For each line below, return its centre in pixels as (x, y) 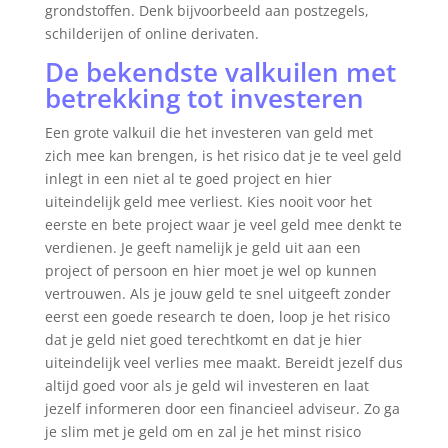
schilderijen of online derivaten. (151, 34)
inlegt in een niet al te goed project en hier (188, 179)
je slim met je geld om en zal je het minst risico (202, 432)
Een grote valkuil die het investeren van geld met (208, 133)
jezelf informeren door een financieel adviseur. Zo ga (222, 409)
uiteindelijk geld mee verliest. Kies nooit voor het (208, 202)
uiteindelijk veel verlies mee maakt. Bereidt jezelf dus (223, 363)
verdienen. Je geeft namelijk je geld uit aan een (202, 248)
